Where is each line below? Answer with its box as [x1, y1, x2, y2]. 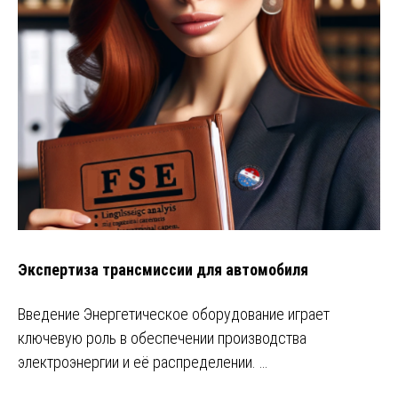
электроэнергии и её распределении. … [18, 353, 267, 372]
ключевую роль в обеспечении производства [18, 329, 306, 348]
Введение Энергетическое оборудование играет [18, 305, 330, 324]
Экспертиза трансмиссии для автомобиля [18, 259, 308, 279]
